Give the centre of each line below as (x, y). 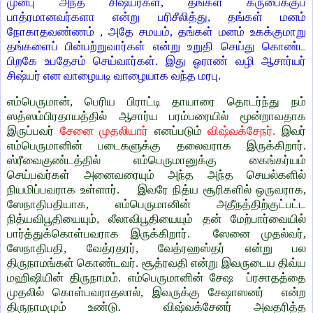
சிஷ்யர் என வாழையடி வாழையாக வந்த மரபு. (115, 76)
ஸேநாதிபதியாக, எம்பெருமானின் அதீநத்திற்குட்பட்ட (156, 205)
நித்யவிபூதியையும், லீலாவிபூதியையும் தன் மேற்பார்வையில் (156, 219)
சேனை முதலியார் (107, 131)
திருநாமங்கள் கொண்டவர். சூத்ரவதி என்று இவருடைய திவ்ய (156, 263)
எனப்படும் (181, 131)
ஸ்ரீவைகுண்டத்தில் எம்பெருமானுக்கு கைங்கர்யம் (156, 161)
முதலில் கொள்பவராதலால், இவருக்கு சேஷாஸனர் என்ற (156, 293)
